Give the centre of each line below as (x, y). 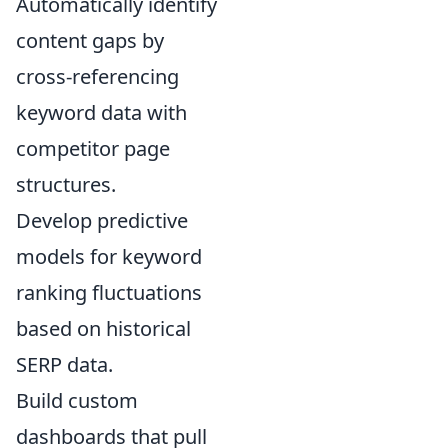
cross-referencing (97, 76)
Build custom (77, 400)
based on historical (103, 328)
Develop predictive (102, 220)
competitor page (93, 148)
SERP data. (64, 364)
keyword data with (101, 112)
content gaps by (90, 40)
